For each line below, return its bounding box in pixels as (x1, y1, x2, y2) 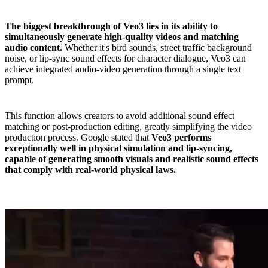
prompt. (5, 75, 34, 86)
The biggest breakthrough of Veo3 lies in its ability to (5, 21, 218, 32)
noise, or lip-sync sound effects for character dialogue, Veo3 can (5, 53, 246, 64)
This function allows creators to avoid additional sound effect (5, 111, 234, 121)
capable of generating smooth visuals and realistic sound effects (5, 154, 258, 165)
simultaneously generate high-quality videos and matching (5, 32, 239, 42)
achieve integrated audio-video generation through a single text (5, 64, 241, 75)
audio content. (5, 42, 62, 53)
